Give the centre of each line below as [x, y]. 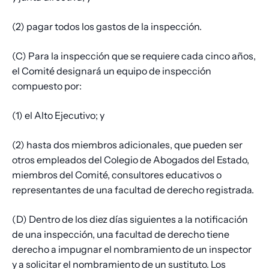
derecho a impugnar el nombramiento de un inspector [132, 249]
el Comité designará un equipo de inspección [112, 71]
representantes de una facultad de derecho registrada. [133, 190]
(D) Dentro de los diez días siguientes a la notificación [130, 219]
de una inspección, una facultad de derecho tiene [121, 234]
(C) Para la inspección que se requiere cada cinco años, [134, 56]
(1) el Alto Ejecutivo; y [58, 116]
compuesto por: [48, 86]
